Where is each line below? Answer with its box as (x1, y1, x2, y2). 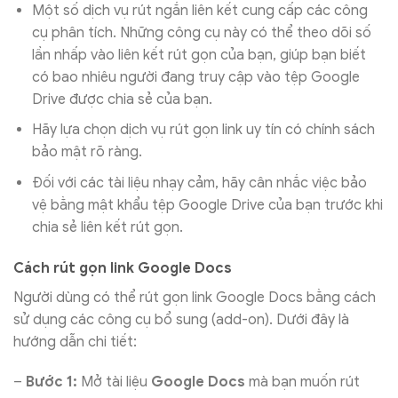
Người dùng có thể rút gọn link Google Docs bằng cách (13, 288, 376, 306)
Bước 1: (26, 373, 77, 392)
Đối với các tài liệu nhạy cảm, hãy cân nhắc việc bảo (31, 173, 367, 192)
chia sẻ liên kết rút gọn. (31, 218, 183, 236)
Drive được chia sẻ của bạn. (31, 90, 212, 108)
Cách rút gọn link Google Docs (13, 259, 232, 277)
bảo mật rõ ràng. (31, 143, 142, 162)
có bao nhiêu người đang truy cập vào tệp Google (31, 68, 360, 86)
